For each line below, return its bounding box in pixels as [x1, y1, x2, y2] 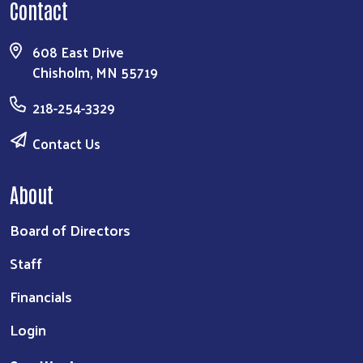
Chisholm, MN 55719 [32, 60, 158, 85]
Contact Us [32, 131, 100, 156]
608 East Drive [32, 40, 127, 65]
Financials [10, 283, 72, 310]
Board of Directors [10, 216, 130, 244]
